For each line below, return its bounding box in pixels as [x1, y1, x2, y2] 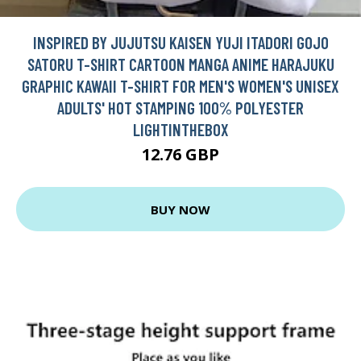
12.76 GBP [142, 143, 219, 166]
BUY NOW [151, 201, 210, 218]
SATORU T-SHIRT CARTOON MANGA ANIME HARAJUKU [27, 54, 334, 75]
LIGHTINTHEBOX [132, 119, 229, 140]
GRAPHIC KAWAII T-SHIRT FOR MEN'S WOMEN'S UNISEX [22, 76, 339, 97]
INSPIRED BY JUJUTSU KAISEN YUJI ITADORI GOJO [32, 32, 329, 53]
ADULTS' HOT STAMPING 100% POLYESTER [57, 98, 304, 118]
